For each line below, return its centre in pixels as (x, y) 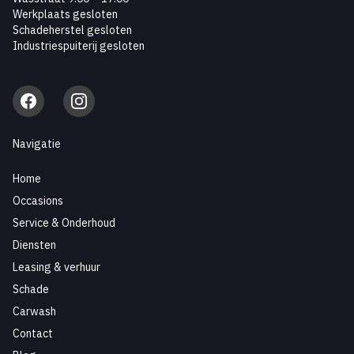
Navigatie (37, 144)
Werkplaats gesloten (65, 14)
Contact (33, 333)
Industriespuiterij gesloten (79, 46)
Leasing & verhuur (56, 267)
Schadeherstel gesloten (72, 30)
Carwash (34, 311)
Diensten (34, 245)
